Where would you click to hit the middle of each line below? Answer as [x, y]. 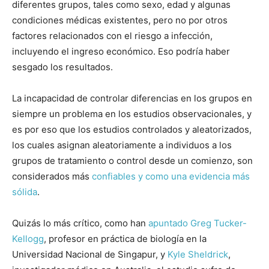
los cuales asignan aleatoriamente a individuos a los [122, 145]
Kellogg [28, 239]
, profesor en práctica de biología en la [125, 239]
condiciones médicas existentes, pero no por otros [120, 20]
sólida [25, 192]
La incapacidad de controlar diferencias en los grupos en [132, 98]
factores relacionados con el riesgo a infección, [112, 36]
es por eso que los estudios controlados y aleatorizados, [132, 130]
